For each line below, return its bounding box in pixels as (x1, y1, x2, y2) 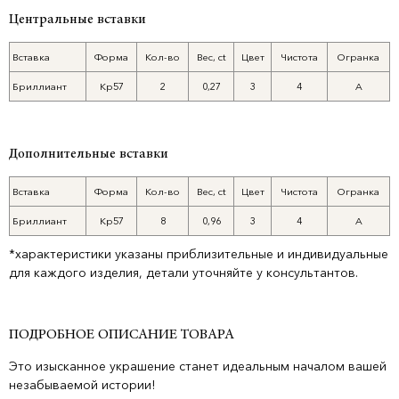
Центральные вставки (9, 12, 146, 27)
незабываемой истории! (9, 377, 155, 393)
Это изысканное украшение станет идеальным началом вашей (9, 358, 387, 374)
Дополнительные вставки (9, 147, 168, 161)
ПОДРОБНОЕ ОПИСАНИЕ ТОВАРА (9, 328, 234, 342)
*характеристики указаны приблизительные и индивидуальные (9, 246, 388, 262)
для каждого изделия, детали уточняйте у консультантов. (9, 265, 358, 281)
